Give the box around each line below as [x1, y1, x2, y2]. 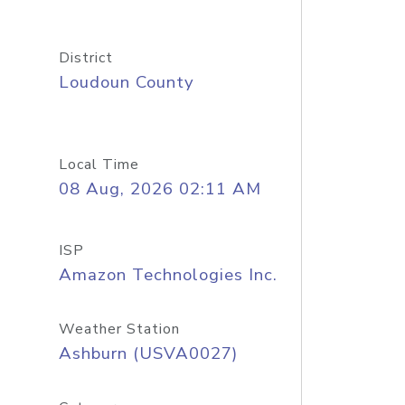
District [58, 48, 113, 68]
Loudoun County [58, 71, 194, 94]
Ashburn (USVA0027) [58, 342, 238, 365]
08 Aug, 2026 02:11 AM [58, 177, 261, 201]
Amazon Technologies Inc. [58, 263, 278, 287]
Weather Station [58, 319, 180, 339]
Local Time [58, 155, 139, 174]
